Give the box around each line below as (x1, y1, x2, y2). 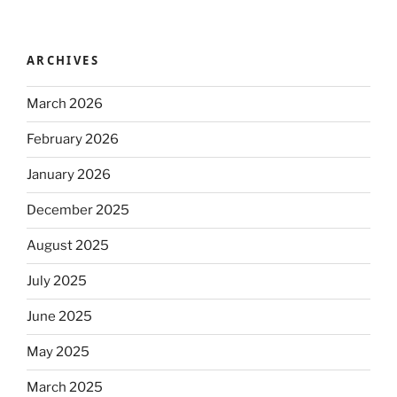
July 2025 (27, 273, 87, 290)
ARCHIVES (27, 52, 99, 69)
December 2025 (27, 202, 129, 219)
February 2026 (27, 131, 119, 148)
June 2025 (27, 308, 92, 325)
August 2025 (27, 237, 109, 254)
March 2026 (27, 96, 103, 113)
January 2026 (27, 167, 111, 183)
